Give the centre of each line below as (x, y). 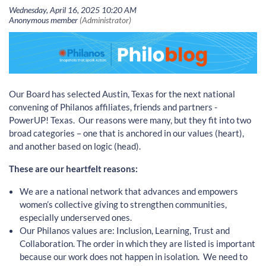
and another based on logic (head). (75, 146)
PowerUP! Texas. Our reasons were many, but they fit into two (130, 120)
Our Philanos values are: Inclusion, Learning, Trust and (125, 230)
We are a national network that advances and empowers (129, 191)
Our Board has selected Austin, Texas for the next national (122, 94)
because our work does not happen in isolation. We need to (134, 256)
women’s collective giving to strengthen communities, (123, 204)
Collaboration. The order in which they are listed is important (137, 243)
